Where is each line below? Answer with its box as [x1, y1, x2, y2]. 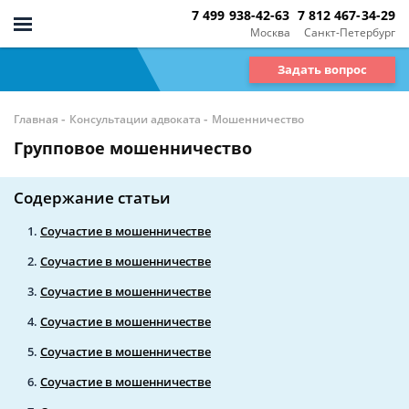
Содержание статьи [14, 187, 171, 208]
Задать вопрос [278, 60, 367, 78]
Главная [14, 111, 58, 127]
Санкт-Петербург [304, 24, 395, 40]
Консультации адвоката [69, 111, 201, 127]
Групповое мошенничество [14, 137, 252, 159]
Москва [249, 24, 290, 40]
